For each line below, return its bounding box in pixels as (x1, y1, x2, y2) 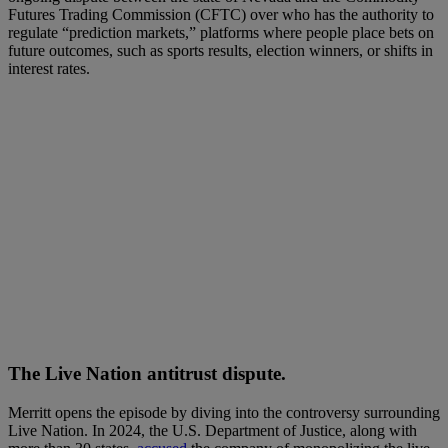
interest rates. (8, 60, 90, 78)
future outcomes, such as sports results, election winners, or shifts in (8, 42, 433, 60)
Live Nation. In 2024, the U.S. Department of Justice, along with (8, 421, 417, 439)
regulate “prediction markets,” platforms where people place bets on (8, 24, 434, 42)
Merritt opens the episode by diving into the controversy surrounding (8, 403, 440, 421)
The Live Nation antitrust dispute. (8, 362, 286, 384)
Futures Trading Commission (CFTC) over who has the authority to (8, 6, 434, 24)
